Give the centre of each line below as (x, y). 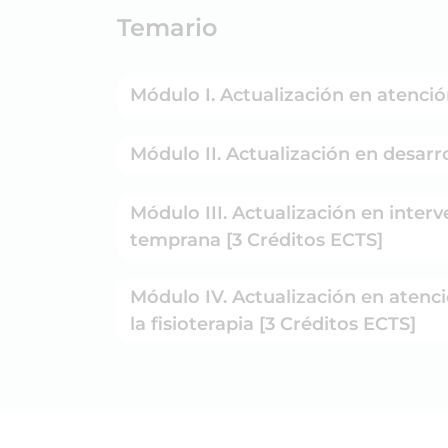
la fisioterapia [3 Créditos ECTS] (273, 323)
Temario (167, 27)
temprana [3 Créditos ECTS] (256, 239)
